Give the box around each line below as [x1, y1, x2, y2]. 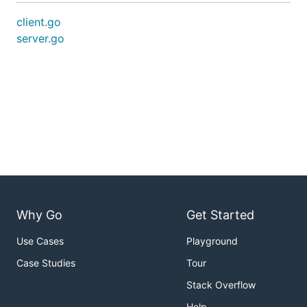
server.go [16, 32, 64, 45]
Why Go [16, 208, 62, 223]
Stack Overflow [186, 279, 256, 291]
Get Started [186, 208, 254, 223]
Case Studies [16, 257, 75, 269]
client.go [16, 15, 61, 29]
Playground [186, 235, 238, 247]
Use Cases [16, 235, 64, 247]
